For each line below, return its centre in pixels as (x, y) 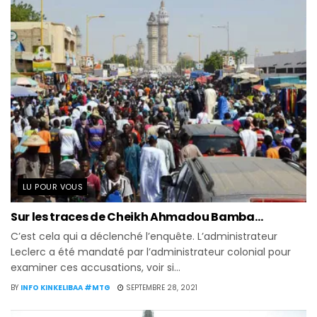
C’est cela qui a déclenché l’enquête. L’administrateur (144, 237)
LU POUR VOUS (53, 187)
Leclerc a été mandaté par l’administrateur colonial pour (151, 252)
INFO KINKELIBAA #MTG (65, 288)
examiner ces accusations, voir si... (96, 268)
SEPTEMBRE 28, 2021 (161, 288)
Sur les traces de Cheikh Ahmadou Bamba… (137, 217)
